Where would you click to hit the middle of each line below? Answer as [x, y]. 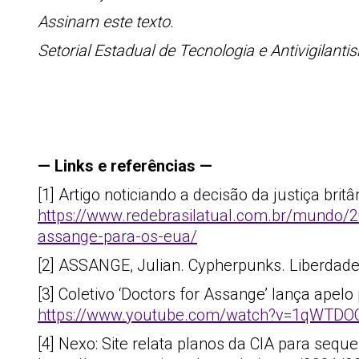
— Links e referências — [125, 166]
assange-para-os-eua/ [117, 236]
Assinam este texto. [106, 22]
